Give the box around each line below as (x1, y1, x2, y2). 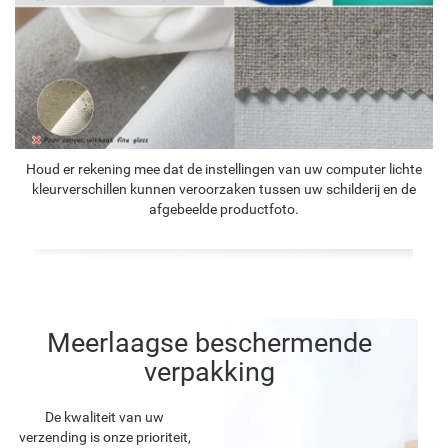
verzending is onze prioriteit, (18, 428, 191, 445)
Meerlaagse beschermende (46, 326, 372, 359)
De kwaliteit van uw (45, 408, 164, 425)
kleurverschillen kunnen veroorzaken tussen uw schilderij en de (32, 180, 416, 197)
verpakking (143, 355, 275, 388)
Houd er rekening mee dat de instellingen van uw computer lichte (26, 160, 422, 177)
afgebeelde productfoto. (149, 200, 299, 217)
